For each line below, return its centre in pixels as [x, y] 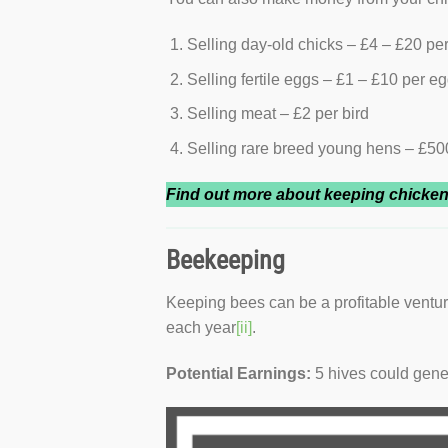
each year [201, 328]
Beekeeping [226, 260]
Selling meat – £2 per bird [277, 114]
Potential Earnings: [239, 373]
